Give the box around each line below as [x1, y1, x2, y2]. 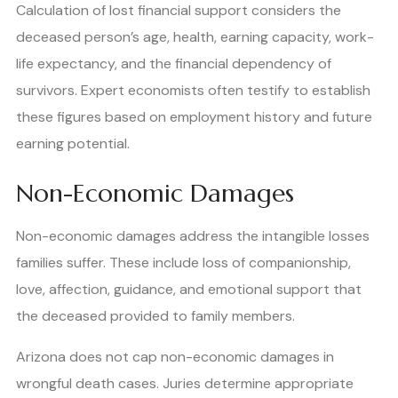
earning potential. [16, 134, 130, 154]
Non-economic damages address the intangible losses [16, 227, 370, 246]
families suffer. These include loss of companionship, [16, 253, 351, 273]
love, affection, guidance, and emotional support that [16, 280, 362, 299]
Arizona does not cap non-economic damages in [16, 347, 334, 367]
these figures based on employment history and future [16, 107, 372, 127]
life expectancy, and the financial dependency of [16, 54, 331, 74]
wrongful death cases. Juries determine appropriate [16, 374, 354, 394]
